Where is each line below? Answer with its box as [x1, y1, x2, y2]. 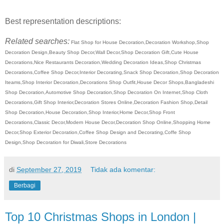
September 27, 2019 [16, 165, 81, 173]
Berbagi [14, 181, 35, 189]
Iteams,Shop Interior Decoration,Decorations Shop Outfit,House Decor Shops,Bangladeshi [5, 79, 214, 85]
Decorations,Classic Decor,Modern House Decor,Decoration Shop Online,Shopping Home [5, 119, 210, 125]
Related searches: [5, 36, 69, 45]
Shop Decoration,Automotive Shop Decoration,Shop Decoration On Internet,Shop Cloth [5, 89, 208, 95]
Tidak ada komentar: [90, 165, 156, 173]
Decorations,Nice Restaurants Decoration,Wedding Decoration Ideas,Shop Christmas [5, 59, 201, 65]
